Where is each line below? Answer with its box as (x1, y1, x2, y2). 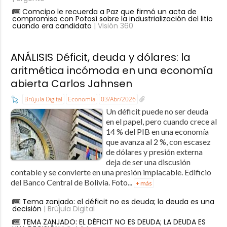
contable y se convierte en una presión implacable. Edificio (10, 167, 211, 177)
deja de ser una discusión (105, 157, 191, 167)
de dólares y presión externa (105, 146, 203, 157)
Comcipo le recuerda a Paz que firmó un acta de (22, 6, 197, 17)
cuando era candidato (12, 20, 92, 31)
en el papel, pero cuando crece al (105, 116, 217, 126)
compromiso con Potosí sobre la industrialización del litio (12, 13, 213, 24)
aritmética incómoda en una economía (10, 63, 213, 78)
